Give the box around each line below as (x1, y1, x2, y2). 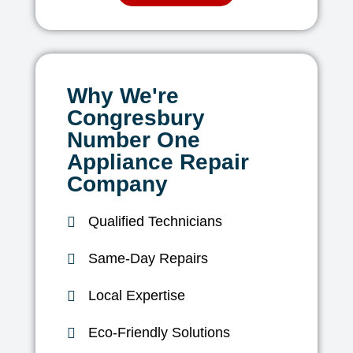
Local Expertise (88, 288, 186, 304)
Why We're (66, 84, 179, 109)
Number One (66, 128, 200, 153)
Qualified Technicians (88, 214, 223, 230)
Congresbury (66, 106, 205, 131)
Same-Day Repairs (88, 251, 209, 267)
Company (66, 172, 168, 197)
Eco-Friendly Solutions (88, 325, 231, 341)
